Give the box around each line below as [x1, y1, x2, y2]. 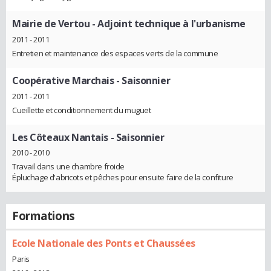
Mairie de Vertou [12, 17, 90, 31]
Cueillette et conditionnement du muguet [12, 104, 151, 116]
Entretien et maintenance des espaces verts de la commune [12, 48, 218, 59]
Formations [12, 208, 75, 224]
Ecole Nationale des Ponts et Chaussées [12, 237, 196, 250]
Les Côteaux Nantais [12, 130, 109, 144]
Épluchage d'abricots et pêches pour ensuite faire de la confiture [12, 172, 233, 183]
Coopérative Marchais [12, 74, 114, 88]
